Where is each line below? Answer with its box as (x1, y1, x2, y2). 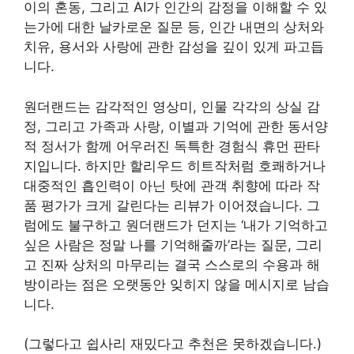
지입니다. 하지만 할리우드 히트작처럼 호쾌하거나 (24, 157, 326, 174)
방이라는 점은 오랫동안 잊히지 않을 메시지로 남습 (24, 276, 330, 292)
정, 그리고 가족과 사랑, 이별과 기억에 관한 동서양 (24, 118, 328, 134)
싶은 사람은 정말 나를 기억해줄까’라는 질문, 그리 (24, 236, 322, 253)
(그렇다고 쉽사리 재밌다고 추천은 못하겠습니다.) (24, 336, 322, 352)
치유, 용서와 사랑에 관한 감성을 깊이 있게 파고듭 (24, 39, 324, 55)
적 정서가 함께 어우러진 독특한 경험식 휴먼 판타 (24, 137, 320, 154)
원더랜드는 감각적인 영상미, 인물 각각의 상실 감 (24, 98, 320, 115)
